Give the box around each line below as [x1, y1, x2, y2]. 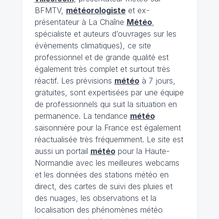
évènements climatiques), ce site [34, 40, 151, 50]
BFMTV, [34, 5, 66, 15]
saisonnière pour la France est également [34, 122, 181, 132]
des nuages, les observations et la [34, 193, 156, 203]
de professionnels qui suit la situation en [34, 99, 177, 109]
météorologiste [66, 5, 126, 15]
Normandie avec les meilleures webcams [34, 157, 179, 168]
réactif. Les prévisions [34, 75, 114, 86]
